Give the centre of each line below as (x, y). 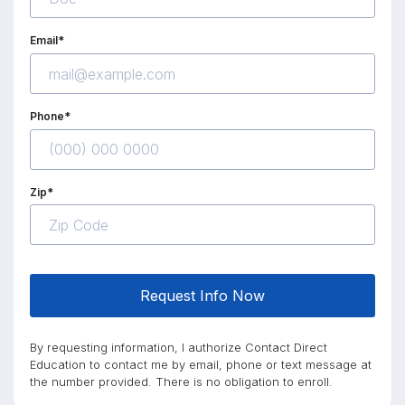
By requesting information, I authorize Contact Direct (179, 348)
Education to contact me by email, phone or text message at (201, 365)
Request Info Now (202, 296)
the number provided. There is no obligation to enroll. (182, 382)
